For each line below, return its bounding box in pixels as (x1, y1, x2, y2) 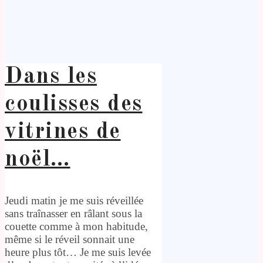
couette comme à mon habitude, (5, 220, 148, 232)
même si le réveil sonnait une (5, 232, 134, 245)
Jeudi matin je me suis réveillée (5, 194, 143, 207)
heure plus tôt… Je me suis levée (5, 245, 151, 258)
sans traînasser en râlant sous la (5, 207, 142, 220)
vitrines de (5, 120, 121, 143)
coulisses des (5, 93, 143, 116)
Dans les (5, 65, 97, 88)
